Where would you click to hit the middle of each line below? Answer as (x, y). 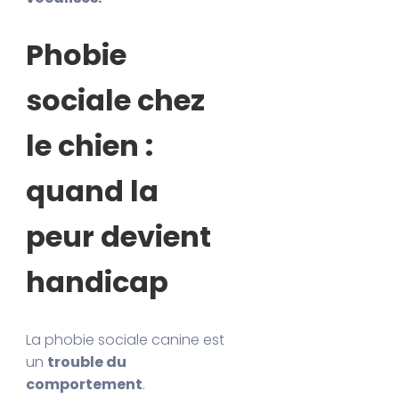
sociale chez (116, 101)
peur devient (119, 237)
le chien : (90, 146)
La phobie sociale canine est (126, 339)
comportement (85, 384)
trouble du (87, 362)
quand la (93, 191)
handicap (98, 282)
